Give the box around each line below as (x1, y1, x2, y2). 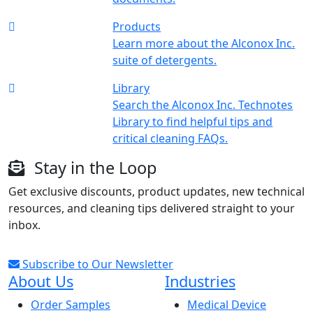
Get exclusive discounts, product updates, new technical (8, 183, 305, 199)
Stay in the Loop (30, 156, 156, 179)
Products (112, 18, 161, 34)
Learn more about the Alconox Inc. (112, 35, 296, 51)
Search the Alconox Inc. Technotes (112, 96, 293, 112)
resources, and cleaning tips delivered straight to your (8, 200, 295, 216)
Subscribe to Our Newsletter (20, 256, 173, 272)
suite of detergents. (112, 52, 217, 68)
